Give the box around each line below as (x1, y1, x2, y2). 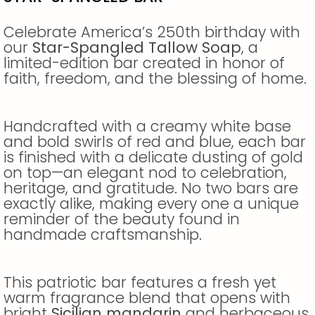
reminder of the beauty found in (4, 208, 240, 229)
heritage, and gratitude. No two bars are (4, 177, 298, 198)
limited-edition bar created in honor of (4, 52, 285, 73)
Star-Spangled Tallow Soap (32, 37, 241, 58)
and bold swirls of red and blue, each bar (4, 131, 306, 152)
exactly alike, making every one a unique (4, 193, 299, 214)
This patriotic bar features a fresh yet (4, 272, 276, 293)
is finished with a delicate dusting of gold (4, 146, 303, 167)
